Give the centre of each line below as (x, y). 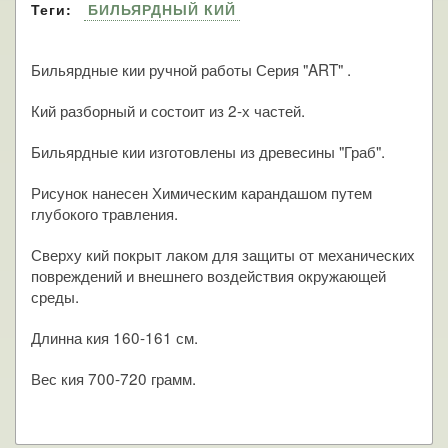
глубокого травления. (104, 212)
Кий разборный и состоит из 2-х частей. (168, 109)
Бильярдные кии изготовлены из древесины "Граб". (208, 150)
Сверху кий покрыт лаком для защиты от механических (223, 253)
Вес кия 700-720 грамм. (113, 377)
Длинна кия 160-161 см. (114, 336)
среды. (55, 295)
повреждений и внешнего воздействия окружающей (208, 274)
